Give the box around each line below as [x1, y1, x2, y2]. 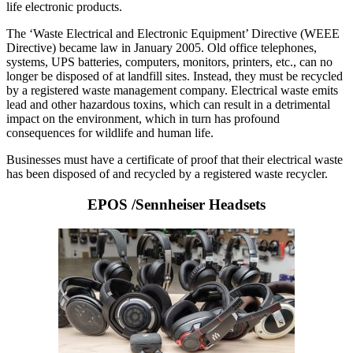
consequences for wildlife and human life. [6, 126, 214, 140]
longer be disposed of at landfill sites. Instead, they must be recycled [6, 69, 343, 84]
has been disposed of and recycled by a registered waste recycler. [6, 167, 328, 181]
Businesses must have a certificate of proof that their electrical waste [6, 153, 343, 167]
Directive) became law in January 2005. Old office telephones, [6, 41, 317, 55]
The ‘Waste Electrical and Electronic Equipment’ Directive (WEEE [6, 27, 340, 41]
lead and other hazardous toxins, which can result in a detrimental [6, 98, 330, 112]
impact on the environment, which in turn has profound [6, 112, 280, 126]
